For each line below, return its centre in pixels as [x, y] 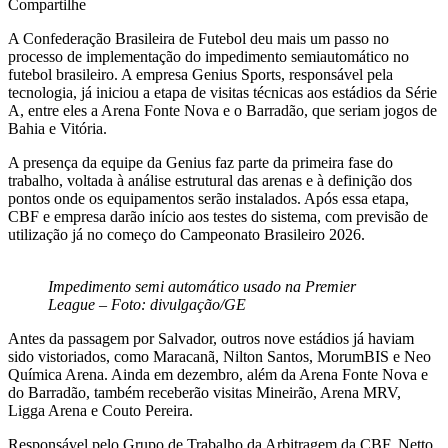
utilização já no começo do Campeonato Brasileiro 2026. [186, 234]
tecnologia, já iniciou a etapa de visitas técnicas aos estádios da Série [222, 92]
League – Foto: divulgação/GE [147, 304]
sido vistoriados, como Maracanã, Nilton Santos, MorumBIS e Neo [219, 356]
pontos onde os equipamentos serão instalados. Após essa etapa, [208, 198]
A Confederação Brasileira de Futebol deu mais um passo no [198, 38]
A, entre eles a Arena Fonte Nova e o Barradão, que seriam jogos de [222, 110]
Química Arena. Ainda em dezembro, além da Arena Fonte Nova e [218, 374]
